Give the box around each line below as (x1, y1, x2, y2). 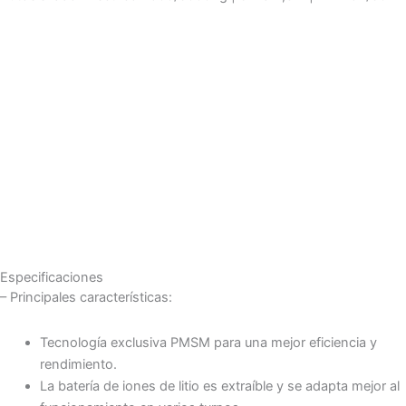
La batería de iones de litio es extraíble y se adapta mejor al (39, 377, 400, 394)
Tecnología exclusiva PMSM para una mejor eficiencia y (39, 333, 377, 351)
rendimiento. (39, 355, 117, 372)
